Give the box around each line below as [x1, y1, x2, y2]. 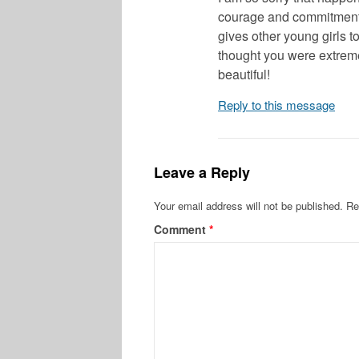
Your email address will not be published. [154, 197, 343, 213]
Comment [154, 220, 209, 237]
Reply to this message [218, 95, 335, 113]
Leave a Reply [154, 161, 250, 183]
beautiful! [218, 64, 270, 83]
